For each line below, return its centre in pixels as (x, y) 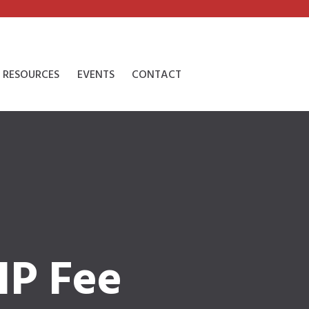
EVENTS (96, 75)
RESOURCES (31, 75)
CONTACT (157, 75)
